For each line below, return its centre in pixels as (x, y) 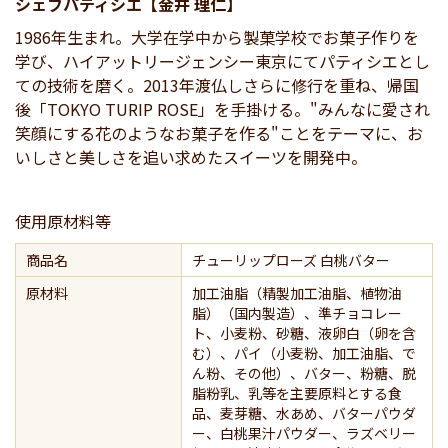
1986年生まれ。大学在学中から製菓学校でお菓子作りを (217, 37)
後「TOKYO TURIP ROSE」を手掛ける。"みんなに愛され (222, 109)
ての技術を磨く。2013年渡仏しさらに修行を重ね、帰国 (217, 85)
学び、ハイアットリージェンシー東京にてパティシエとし (222, 61)
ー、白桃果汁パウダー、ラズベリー (304, 433)
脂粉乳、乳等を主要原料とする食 (297, 393)
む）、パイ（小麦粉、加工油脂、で (304, 353)
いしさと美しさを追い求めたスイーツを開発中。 (191, 157)
